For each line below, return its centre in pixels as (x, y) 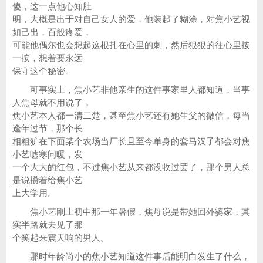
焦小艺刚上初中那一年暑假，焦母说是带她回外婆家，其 (131, 212)
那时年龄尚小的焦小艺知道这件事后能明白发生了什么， (131, 256)
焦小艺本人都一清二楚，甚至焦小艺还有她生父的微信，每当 (131, 115)
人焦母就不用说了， (52, 102)
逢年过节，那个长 (48, 128)
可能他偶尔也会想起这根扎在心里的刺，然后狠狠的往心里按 (131, 45)
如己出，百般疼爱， (52, 32)
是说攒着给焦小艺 (48, 180)
